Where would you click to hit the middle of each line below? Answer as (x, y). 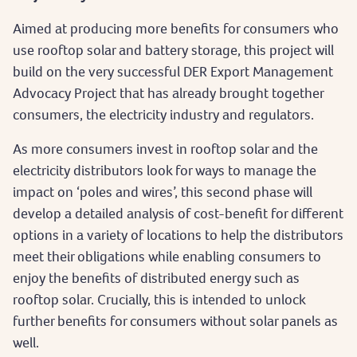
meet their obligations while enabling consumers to (167, 256)
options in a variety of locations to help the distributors (178, 234)
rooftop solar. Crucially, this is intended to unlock (159, 299)
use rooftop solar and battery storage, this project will (173, 49)
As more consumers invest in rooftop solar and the (165, 148)
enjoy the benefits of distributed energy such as (156, 277)
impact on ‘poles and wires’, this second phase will (163, 191)
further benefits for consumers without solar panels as (175, 320)
